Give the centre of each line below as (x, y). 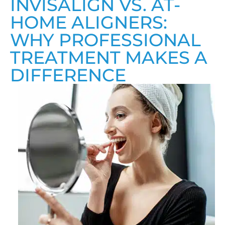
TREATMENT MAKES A (109, 57)
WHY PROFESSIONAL (105, 40)
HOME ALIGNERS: (89, 22)
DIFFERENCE (68, 75)
